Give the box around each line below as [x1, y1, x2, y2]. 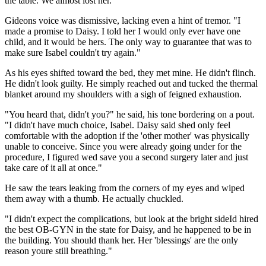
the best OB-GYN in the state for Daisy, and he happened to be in [5, 224, 251, 235]
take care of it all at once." [5, 162, 102, 173]
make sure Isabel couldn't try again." [5, 47, 141, 58]
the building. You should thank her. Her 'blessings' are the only [5, 235, 238, 245]
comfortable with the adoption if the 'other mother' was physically [5, 130, 249, 141]
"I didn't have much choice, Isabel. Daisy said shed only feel [5, 119, 230, 130]
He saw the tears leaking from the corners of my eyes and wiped [5, 182, 245, 193]
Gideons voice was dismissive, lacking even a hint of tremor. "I [5, 15, 240, 26]
